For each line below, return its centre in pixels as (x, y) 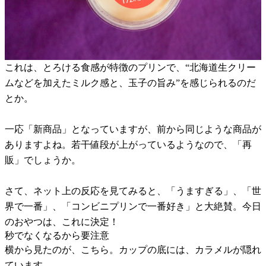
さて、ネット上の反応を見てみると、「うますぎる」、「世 (133, 191)
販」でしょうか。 (43, 160)
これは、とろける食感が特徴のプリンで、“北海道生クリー (130, 67)
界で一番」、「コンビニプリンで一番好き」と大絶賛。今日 (133, 206)
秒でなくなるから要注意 (57, 235)
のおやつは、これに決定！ (62, 221)
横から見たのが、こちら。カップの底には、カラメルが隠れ (133, 249)
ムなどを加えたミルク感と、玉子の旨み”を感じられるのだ (130, 83)
